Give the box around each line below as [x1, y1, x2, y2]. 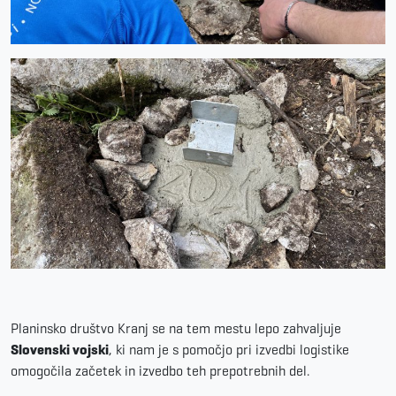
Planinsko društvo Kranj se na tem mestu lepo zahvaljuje [11, 319, 341, 337]
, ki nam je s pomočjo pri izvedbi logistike [109, 340, 349, 358]
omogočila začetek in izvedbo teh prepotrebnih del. [11, 362, 310, 379]
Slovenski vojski [11, 340, 109, 358]
